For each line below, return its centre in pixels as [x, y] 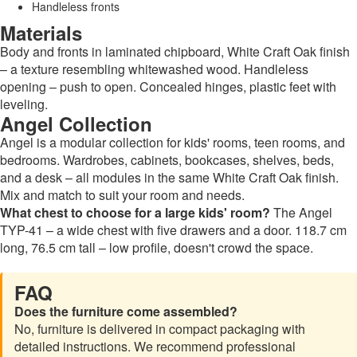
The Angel [301, 212]
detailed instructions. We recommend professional [155, 346]
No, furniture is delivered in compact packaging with [160, 328]
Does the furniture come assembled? [126, 311]
